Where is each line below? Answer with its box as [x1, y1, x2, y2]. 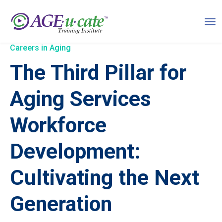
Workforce [10, 112, 107, 138]
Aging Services [10, 86, 151, 111]
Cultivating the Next [10, 165, 199, 190]
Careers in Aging [10, 43, 71, 53]
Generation [10, 191, 112, 217]
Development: [10, 139, 141, 164]
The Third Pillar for [10, 60, 186, 85]
